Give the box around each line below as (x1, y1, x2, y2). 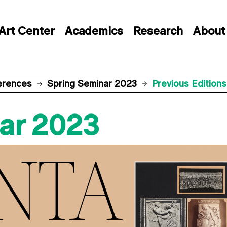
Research (133, 25, 183, 37)
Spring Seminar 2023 (47, 78, 137, 89)
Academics (64, 25, 123, 37)
